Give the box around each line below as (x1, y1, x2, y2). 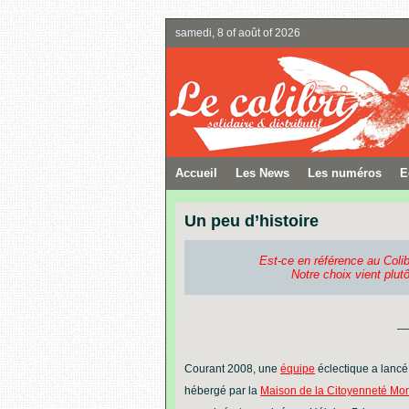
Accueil (175, 166, 217, 180)
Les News (236, 166, 289, 180)
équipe (280, 362, 315, 375)
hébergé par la (184, 384, 260, 397)
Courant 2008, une (184, 362, 280, 375)
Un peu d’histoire (184, 212, 319, 230)
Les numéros (308, 166, 382, 180)
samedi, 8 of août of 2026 (175, 26, 300, 39)
